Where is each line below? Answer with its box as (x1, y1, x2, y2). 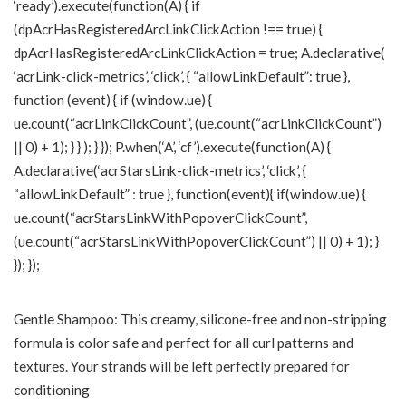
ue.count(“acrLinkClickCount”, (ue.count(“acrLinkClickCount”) (14, 115, 382, 131)
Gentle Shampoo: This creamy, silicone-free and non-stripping (14, 311, 387, 327)
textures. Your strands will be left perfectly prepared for (14, 358, 350, 374)
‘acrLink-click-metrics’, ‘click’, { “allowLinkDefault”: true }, (14, 68, 350, 84)
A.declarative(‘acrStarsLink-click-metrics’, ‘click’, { (14, 162, 306, 179)
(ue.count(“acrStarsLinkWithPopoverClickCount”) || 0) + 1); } (14, 233, 379, 249)
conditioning (14, 382, 90, 398)
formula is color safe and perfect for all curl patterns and (14, 334, 353, 351)
